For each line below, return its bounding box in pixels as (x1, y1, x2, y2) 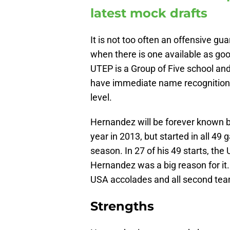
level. (90, 92, 112, 103)
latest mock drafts (90, 6, 207, 21)
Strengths (90, 199, 154, 214)
